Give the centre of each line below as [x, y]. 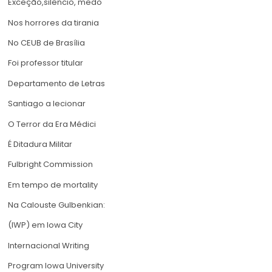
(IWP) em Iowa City [45, 225]
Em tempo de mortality [53, 185]
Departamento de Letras [56, 83]
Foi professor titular [46, 63]
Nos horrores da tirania [53, 22]
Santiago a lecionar [47, 104]
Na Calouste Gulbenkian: [56, 205]
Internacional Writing [49, 245]
